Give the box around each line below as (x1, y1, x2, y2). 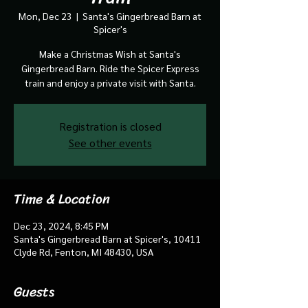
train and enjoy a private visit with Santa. (24, 76, 196, 89)
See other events (68, 135, 152, 150)
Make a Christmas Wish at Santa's (39, 47, 181, 60)
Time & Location (14, 186, 110, 211)
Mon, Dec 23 (19, 9, 72, 22)
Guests (14, 279, 54, 304)
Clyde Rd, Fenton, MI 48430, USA (14, 245, 153, 258)
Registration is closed (58, 118, 162, 133)
